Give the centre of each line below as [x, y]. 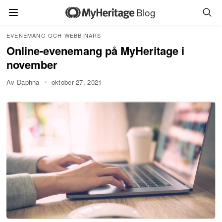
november [32, 64]
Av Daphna [23, 82]
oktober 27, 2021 [77, 82]
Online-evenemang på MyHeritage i [95, 51]
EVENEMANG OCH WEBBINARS [54, 35]
